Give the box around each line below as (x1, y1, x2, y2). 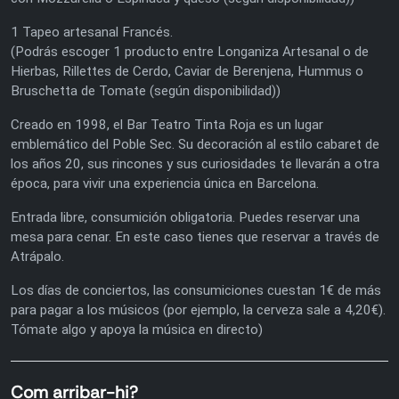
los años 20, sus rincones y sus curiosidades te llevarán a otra (11, 155, 379, 172)
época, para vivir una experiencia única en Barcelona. (11, 175, 319, 191)
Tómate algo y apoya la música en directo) (11, 321, 263, 338)
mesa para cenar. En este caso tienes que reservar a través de (11, 228, 379, 245)
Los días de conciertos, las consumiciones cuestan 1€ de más (11, 281, 381, 298)
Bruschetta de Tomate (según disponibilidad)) (11, 82, 281, 99)
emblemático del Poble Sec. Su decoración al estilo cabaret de (11, 135, 379, 152)
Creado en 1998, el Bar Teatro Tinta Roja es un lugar (11, 116, 323, 133)
